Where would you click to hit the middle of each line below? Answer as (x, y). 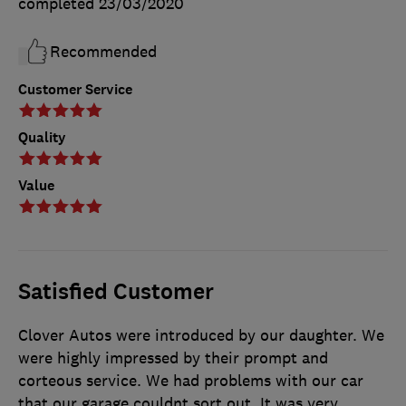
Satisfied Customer (116, 292)
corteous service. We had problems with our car (191, 381)
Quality (42, 138)
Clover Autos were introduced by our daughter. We (201, 336)
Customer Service (75, 90)
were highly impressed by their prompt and (173, 358)
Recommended (103, 52)
